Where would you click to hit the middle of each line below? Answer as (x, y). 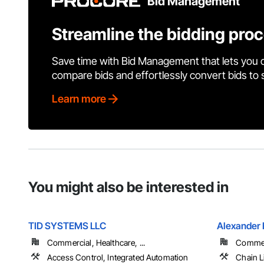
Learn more (79, 99)
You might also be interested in (128, 187)
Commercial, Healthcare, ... (96, 243)
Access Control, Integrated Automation (118, 258)
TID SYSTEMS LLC (67, 226)
